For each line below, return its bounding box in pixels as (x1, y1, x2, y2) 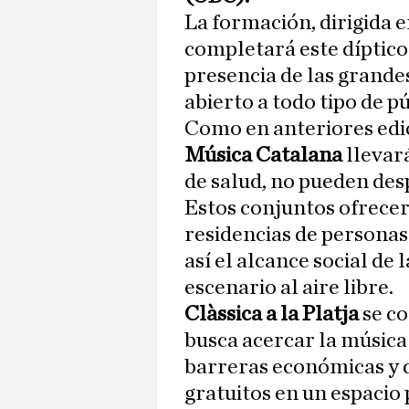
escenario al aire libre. (184, 277, 393, 299)
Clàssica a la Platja (184, 303, 359, 326)
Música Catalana (184, 144, 342, 167)
